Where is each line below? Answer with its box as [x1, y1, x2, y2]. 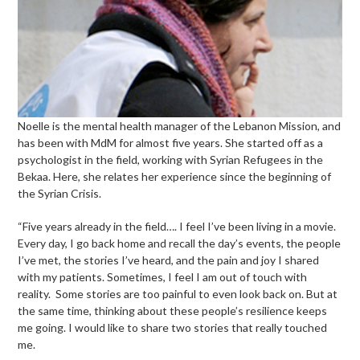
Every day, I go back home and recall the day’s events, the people [18, 236, 342, 251]
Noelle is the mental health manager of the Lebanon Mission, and [18, 119, 342, 133]
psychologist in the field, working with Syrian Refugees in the [18, 153, 324, 167]
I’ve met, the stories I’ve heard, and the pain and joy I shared [18, 253, 320, 268]
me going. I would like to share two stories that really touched [18, 321, 328, 335]
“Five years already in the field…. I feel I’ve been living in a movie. [18, 219, 337, 234]
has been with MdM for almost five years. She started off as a [18, 136, 324, 150]
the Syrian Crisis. [18, 186, 102, 201]
